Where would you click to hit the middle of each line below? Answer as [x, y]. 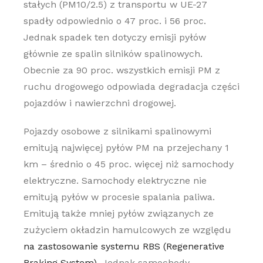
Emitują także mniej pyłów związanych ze [118, 213]
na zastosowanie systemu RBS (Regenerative [124, 246]
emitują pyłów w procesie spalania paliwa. [119, 197]
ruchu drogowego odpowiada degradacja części [131, 87]
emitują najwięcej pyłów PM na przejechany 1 [126, 148]
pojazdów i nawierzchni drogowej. [100, 103]
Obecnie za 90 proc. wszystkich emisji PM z [122, 70]
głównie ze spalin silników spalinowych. [113, 54]
